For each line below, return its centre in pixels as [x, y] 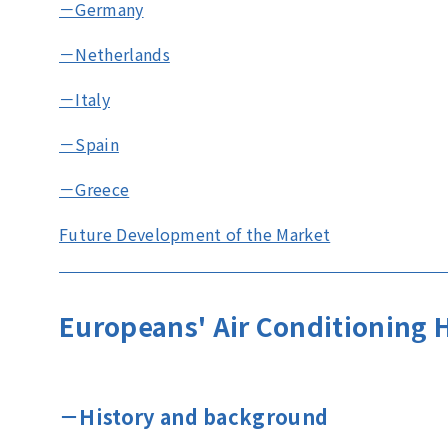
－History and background [194, 417]
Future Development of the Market [195, 234]
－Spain [89, 144]
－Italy [84, 99]
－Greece [94, 189]
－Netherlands [114, 54]
